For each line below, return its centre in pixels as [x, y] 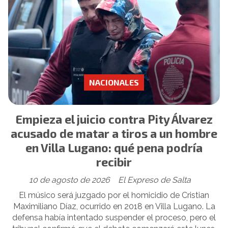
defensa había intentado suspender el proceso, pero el [114, 218]
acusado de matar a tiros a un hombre [114, 133]
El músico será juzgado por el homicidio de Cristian [114, 195]
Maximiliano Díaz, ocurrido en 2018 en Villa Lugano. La [114, 207]
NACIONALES [114, 82]
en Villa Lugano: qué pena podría [114, 147]
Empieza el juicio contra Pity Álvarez [114, 119]
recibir [114, 162]
